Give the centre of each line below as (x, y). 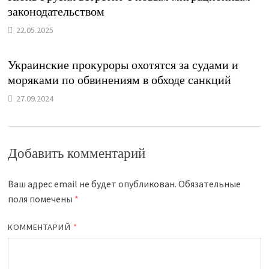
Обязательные (209, 183)
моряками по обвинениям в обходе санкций (119, 80)
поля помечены (41, 198)
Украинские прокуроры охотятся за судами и (123, 65)
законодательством (56, 11)
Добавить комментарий (76, 153)
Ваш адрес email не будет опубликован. (92, 183)
